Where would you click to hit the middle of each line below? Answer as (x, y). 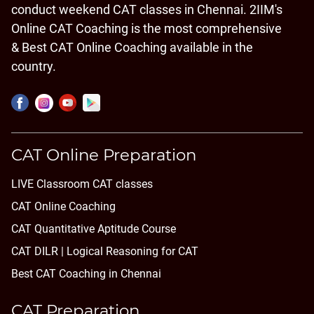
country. (34, 67)
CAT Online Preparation (104, 155)
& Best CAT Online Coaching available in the (132, 48)
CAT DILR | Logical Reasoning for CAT (105, 251)
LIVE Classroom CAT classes (82, 184)
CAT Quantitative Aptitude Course (94, 228)
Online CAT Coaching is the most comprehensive (146, 29)
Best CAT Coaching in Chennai (86, 273)
